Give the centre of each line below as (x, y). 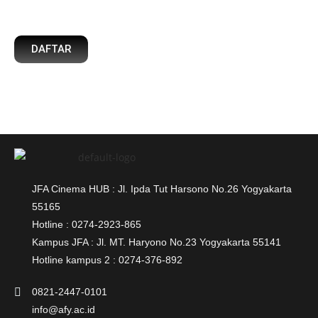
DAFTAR (51, 49)
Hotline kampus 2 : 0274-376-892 (107, 260)
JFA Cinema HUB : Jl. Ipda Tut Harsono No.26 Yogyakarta (162, 189)
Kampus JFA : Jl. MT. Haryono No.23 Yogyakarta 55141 (157, 242)
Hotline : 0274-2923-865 (87, 224)
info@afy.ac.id (64, 309)
